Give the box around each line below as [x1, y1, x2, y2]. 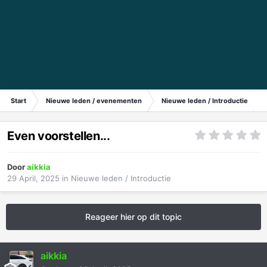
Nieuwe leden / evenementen [46, 97, 142, 105]
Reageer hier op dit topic [85, 212, 182, 222]
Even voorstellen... [7, 129, 110, 144]
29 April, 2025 [7, 173, 60, 184]
